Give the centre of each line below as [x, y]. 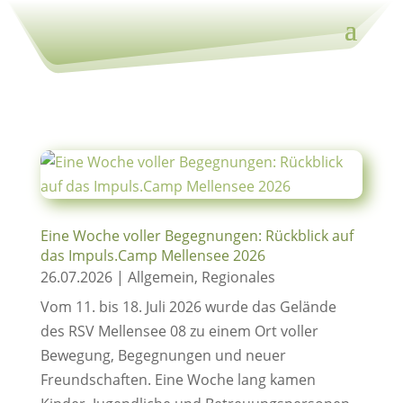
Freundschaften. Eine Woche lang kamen [178, 380]
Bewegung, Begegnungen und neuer [163, 355]
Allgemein [161, 277]
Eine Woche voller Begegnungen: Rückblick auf [197, 236]
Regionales [238, 277]
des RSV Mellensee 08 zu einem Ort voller [179, 331]
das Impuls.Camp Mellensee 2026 [152, 255]
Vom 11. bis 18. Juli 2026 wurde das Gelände [188, 307]
